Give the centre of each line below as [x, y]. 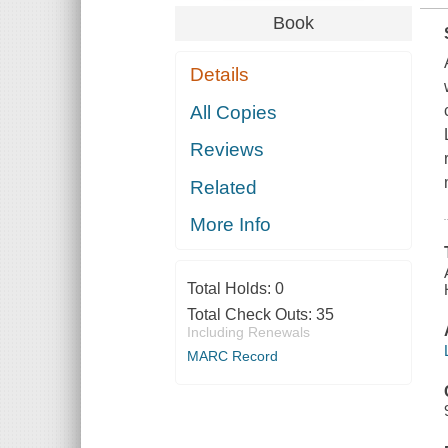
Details [220, 75]
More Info [231, 225]
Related [224, 187]
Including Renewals [248, 332]
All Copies [234, 112]
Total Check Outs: [251, 315]
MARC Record [232, 356]
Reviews [227, 150]
